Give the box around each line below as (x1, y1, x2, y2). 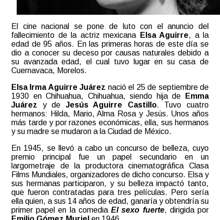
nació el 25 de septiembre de (106, 82, 209, 91)
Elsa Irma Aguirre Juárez (11, 82, 106, 91)
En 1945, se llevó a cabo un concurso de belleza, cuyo (11, 143, 209, 152)
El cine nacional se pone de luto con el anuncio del (11, 22, 209, 30)
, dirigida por (164, 205, 209, 214)
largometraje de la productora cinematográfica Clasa (11, 161, 209, 170)
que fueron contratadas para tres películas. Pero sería (11, 188, 209, 196)
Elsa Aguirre (139, 30, 189, 39)
